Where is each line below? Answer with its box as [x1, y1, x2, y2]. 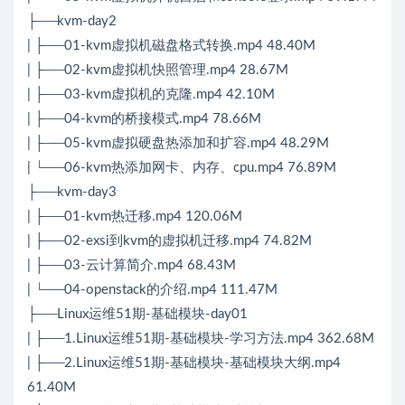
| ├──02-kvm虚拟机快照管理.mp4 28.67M [27, 63, 288, 78]
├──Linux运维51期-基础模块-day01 [27, 307, 248, 322]
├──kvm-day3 [27, 185, 117, 200]
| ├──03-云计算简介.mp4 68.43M [27, 259, 236, 273]
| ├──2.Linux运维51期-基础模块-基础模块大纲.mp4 [27, 356, 341, 371]
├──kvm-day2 [27, 14, 117, 29]
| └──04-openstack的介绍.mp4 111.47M [27, 283, 278, 297]
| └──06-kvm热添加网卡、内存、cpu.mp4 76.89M [27, 161, 336, 175]
